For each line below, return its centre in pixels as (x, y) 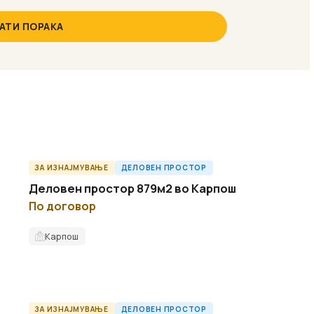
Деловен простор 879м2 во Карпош (132, 188)
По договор (62, 206)
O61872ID (259, 169)
